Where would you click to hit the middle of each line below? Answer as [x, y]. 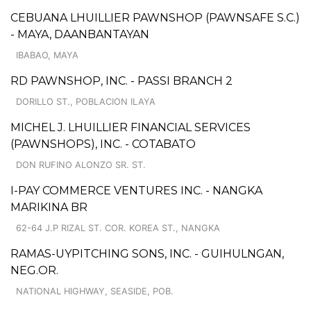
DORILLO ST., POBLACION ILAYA [86, 101]
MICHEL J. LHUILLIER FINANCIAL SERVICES [131, 127]
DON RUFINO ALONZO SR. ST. [81, 165]
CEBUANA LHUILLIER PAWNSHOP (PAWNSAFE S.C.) [155, 17]
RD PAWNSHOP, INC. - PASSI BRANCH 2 [121, 81]
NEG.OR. [34, 270]
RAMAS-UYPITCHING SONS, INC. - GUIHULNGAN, [147, 253]
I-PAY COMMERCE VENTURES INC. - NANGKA [136, 190]
